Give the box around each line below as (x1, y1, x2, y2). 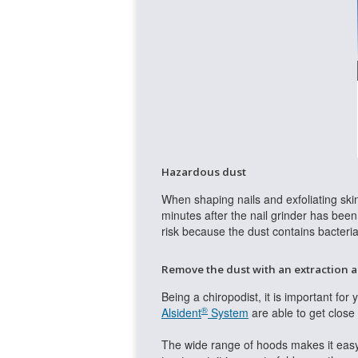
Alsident (161, 304, 201, 321)
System (208, 304, 249, 321)
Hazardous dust (161, 165, 246, 180)
